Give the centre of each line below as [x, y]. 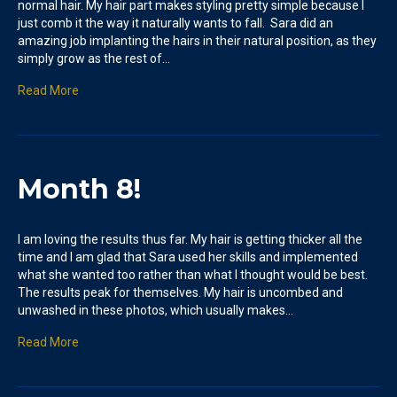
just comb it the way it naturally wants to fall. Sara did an [175, 23]
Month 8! [79, 189]
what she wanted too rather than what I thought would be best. [193, 274]
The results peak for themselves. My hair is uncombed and [180, 292]
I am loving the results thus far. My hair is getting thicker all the [190, 239]
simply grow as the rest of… [94, 58]
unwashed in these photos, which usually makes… [156, 310]
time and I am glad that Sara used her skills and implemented [188, 257]
